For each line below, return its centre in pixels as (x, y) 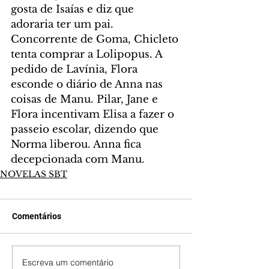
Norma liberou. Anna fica (77, 144)
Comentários (37, 216)
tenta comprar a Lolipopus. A (88, 54)
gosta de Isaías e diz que (74, 9)
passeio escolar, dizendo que (86, 129)
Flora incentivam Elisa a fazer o (94, 114)
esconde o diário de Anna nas (88, 84)
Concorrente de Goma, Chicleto (96, 39)
